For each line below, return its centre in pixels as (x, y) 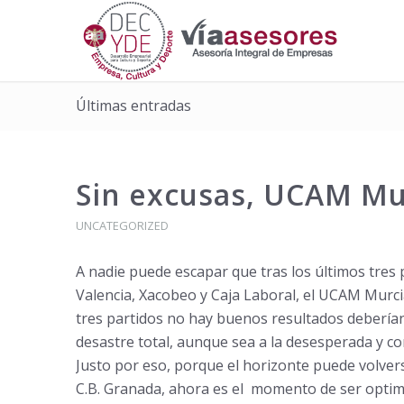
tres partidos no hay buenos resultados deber (231, 318)
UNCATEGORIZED (122, 225)
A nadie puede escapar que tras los (195, 271)
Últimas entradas (133, 106)
